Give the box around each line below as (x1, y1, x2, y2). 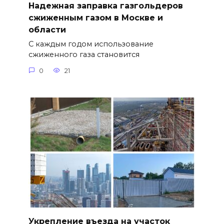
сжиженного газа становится (28, 50, 139, 59)
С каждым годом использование (28, 39, 153, 49)
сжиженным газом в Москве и (28, 12, 163, 22)
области (28, 24, 66, 34)
